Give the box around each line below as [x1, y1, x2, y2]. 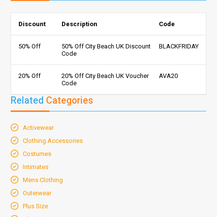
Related [11, 94, 46, 106]
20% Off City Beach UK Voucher [62, 72, 149, 79]
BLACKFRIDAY [158, 42, 199, 50]
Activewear [23, 124, 54, 131]
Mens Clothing [23, 176, 63, 184]
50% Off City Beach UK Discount [62, 42, 151, 50]
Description [62, 20, 98, 28]
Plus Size [23, 202, 48, 210]
